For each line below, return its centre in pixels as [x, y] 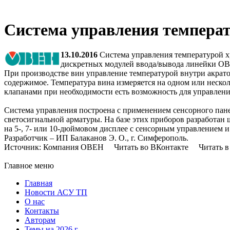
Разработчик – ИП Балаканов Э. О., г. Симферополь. [96, 138]
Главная [39, 183]
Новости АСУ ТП [56, 193]
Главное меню [29, 166]
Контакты [42, 211]
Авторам [40, 220]
